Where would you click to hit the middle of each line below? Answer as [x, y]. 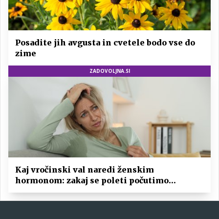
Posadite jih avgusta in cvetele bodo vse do [105, 42]
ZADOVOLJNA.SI [109, 71]
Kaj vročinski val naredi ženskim [85, 170]
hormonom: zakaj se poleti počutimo [92, 181]
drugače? [33, 191]
